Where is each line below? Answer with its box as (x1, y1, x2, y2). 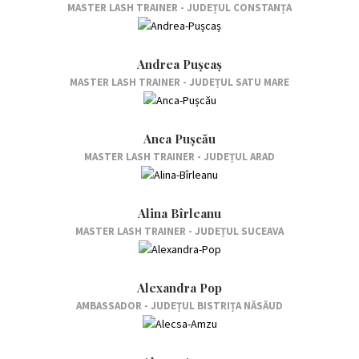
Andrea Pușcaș (137, 55, 222, 72)
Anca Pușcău (143, 130, 216, 147)
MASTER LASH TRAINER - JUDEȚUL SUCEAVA (75, 224, 284, 239)
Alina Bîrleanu (138, 205, 221, 222)
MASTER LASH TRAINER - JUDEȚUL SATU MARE (70, 75, 289, 89)
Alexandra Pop (137, 280, 222, 296)
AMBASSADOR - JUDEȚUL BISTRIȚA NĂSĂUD (76, 299, 283, 313)
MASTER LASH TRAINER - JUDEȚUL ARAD (84, 149, 275, 163)
